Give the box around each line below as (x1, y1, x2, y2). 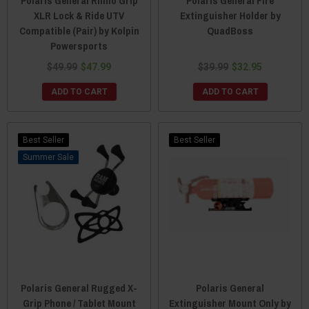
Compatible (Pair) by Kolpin (19, 23, 139, 38)
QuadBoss (207, 23, 253, 38)
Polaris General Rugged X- (21, 280, 137, 295)
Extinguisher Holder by (179, 8, 281, 23)
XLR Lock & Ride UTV (34, 8, 124, 23)
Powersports (50, 38, 108, 53)
